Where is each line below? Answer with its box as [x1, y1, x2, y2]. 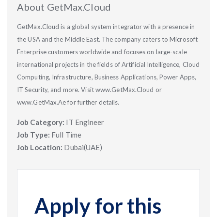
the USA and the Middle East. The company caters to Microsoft [17, 35, 198, 43]
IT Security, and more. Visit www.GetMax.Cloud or [17, 86, 162, 93]
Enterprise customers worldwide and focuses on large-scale [17, 48, 187, 56]
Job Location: [17, 143, 64, 152]
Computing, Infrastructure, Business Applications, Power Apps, [17, 73, 197, 81]
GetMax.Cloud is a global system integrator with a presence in [17, 23, 195, 31]
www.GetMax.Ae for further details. [17, 98, 120, 106]
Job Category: [17, 118, 66, 126]
